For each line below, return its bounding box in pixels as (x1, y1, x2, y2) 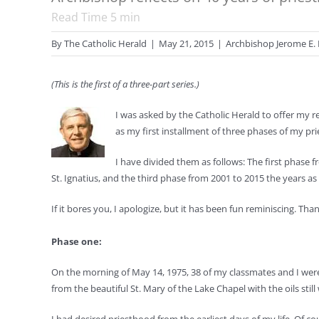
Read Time (51, 9, 110, 25)
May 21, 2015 (159, 37, 214, 50)
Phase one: (51, 235, 102, 248)
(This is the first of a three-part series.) (51, 78, 199, 90)
